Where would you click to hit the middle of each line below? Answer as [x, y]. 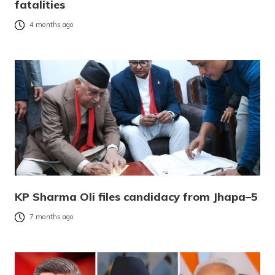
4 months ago [52, 25]
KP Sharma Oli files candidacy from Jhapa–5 [136, 197]
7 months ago [52, 217]
